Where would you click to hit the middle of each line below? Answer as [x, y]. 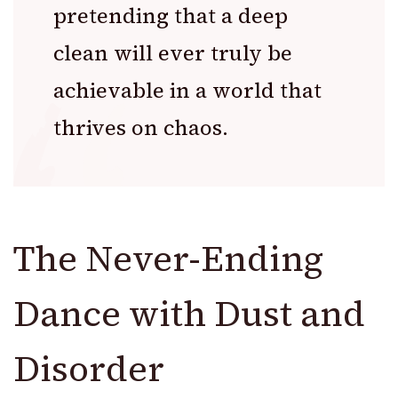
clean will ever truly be [173, 52]
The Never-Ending [168, 258]
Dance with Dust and [189, 313]
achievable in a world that [187, 90]
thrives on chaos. [141, 127]
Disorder [89, 368]
